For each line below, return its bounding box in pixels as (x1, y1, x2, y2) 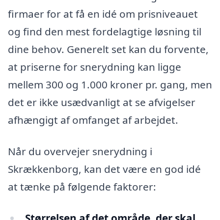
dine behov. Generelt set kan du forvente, (8, 42, 209, 56)
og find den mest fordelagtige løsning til (8, 25, 201, 39)
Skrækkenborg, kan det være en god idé (8, 162, 201, 176)
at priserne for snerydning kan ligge (8, 60, 181, 74)
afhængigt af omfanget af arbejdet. (8, 113, 178, 127)
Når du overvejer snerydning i (8, 144, 152, 158)
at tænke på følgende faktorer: (8, 179, 156, 193)
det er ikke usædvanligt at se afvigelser (8, 95, 195, 110)
